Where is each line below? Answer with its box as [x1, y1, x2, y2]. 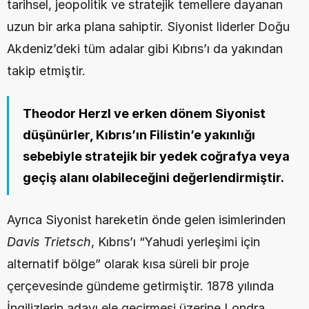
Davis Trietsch [7, 235, 91, 249]
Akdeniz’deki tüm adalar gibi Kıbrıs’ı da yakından [7, 41, 283, 56]
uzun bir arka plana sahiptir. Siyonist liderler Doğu [7, 19, 290, 34]
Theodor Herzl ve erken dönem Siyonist [23, 106, 266, 121]
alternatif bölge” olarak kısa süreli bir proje [7, 257, 249, 271]
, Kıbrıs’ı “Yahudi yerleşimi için [91, 235, 260, 249]
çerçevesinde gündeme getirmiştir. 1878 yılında [7, 279, 274, 293]
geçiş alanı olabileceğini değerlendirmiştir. [23, 170, 284, 185]
